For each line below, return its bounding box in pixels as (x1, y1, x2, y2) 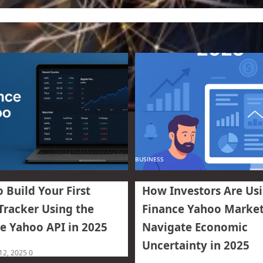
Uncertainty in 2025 (142, 237, 249, 252)
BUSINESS (135, 155, 164, 164)
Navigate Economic (142, 219, 248, 234)
